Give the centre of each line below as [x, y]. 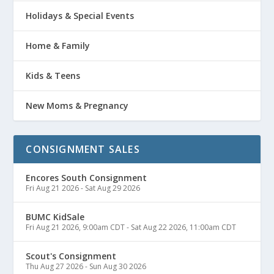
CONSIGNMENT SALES [83, 149]
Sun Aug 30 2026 [118, 266]
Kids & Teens [53, 75]
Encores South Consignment [87, 177]
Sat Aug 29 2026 [113, 188]
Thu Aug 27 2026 [55, 266]
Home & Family [58, 45]
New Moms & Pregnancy [77, 105]
